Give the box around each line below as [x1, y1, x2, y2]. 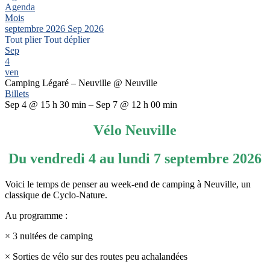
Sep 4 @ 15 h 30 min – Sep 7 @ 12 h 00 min [5, 99, 177, 110]
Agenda [5, 1, 35, 12]
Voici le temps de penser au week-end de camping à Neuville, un [5, 178, 251, 189]
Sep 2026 [67, 23, 104, 34]
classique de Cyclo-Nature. [5, 189, 107, 200]
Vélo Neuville [93, 122, 177, 138]
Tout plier [5, 34, 44, 45]
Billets [5, 88, 29, 99]
